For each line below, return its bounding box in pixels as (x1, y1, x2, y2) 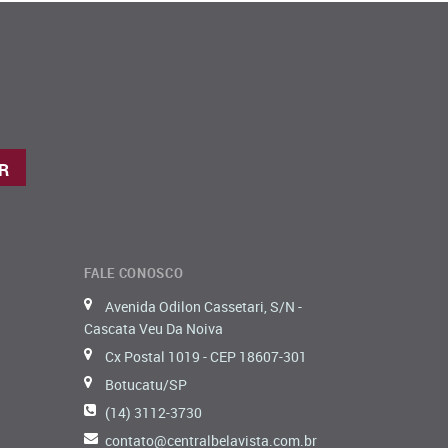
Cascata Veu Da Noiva (83, 318, 223, 338)
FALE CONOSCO (83, 263, 184, 282)
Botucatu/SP (104, 374, 187, 394)
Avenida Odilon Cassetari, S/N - (104, 296, 302, 316)
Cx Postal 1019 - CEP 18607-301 (104, 346, 307, 366)
